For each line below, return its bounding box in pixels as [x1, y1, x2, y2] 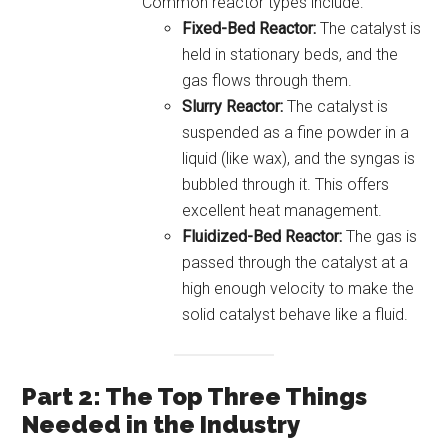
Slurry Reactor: [182, 96, 284, 116]
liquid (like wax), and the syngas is [182, 148, 416, 168]
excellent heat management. [182, 200, 383, 220]
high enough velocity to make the [182, 278, 415, 298]
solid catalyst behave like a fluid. [182, 304, 409, 324]
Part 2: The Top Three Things [22, 381, 368, 411]
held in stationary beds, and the [182, 44, 399, 64]
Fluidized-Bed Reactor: [182, 226, 343, 246]
